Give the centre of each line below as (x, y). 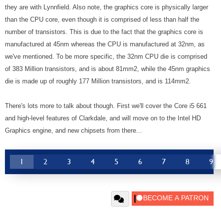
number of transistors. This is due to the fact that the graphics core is (104, 32)
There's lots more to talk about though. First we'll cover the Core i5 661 (106, 106)
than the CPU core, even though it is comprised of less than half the (102, 20)
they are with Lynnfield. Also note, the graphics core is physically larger (107, 7)
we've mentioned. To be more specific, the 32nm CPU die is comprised (106, 57)
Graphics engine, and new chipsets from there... (74, 131)
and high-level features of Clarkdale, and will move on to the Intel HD (103, 118)
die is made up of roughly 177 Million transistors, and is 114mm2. (98, 81)
